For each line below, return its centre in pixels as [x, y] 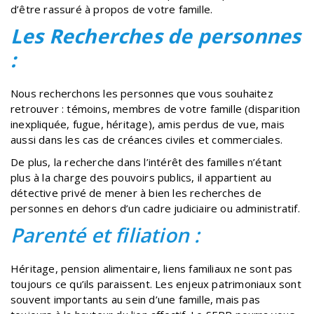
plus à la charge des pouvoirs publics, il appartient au [141, 177]
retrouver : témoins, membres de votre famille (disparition [156, 108]
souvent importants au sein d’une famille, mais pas [136, 299]
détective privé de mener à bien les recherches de [136, 192]
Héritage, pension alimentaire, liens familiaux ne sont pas [152, 268]
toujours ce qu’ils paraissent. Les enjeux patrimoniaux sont [156, 284]
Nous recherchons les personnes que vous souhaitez [142, 93]
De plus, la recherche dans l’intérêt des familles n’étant [146, 162]
